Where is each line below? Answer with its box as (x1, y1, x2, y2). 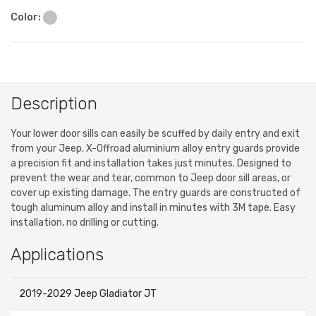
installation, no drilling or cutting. (11, 217, 159, 229)
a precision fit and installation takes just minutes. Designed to (11, 157, 291, 170)
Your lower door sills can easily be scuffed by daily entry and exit (11, 128, 300, 140)
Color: (11, 11, 43, 24)
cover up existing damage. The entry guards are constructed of (11, 187, 300, 200)
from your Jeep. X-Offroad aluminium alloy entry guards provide (11, 142, 300, 155)
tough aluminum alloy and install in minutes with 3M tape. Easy (11, 202, 296, 214)
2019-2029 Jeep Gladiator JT (19, 288, 157, 300)
